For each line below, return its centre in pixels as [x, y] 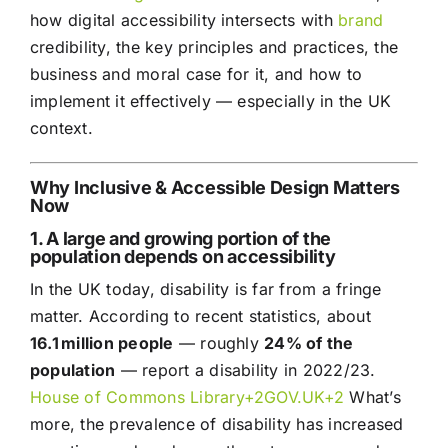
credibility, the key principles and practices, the [213, 47]
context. [61, 128]
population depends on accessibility [182, 257]
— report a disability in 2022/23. [245, 370]
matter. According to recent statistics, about [200, 316]
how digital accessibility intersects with [184, 20]
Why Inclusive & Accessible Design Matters [214, 188]
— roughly [219, 343]
